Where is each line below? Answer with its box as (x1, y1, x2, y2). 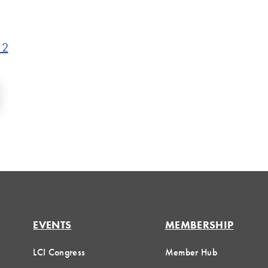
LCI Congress (33, 246, 86, 259)
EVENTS (33, 218, 72, 232)
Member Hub (165, 246, 218, 259)
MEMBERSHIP (165, 218, 234, 232)
